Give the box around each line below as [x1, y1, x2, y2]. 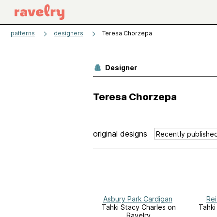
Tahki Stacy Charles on [101, 203, 176, 212]
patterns [11, 30, 35, 37]
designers [54, 30, 83, 37]
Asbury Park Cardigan [103, 195, 172, 203]
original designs [93, 128, 147, 139]
